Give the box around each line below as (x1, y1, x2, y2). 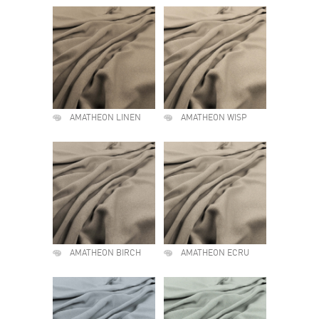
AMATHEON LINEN (70, 114, 141, 122)
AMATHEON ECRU (181, 249, 249, 258)
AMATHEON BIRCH (70, 249, 141, 258)
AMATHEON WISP (181, 114, 247, 122)
